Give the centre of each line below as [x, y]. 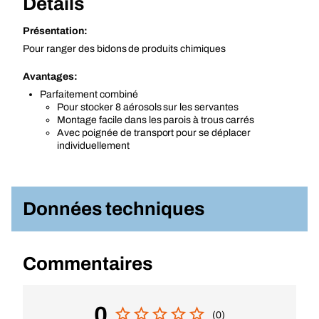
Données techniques [114, 209]
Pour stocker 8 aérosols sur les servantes [148, 107]
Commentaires [88, 263]
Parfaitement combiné [89, 94]
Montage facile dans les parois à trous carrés [156, 120]
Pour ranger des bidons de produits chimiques [125, 49]
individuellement [93, 146]
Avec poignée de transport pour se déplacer [154, 133]
